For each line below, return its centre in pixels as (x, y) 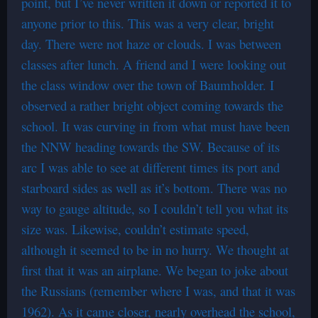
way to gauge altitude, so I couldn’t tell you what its (155, 208)
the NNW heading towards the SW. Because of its (150, 147)
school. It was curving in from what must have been (155, 126)
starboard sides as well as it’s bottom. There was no (154, 188)
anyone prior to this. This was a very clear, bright (148, 23)
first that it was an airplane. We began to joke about (155, 270)
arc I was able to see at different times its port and (150, 167)
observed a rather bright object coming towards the (152, 105)
